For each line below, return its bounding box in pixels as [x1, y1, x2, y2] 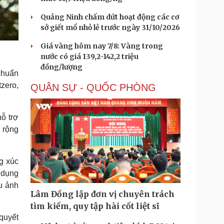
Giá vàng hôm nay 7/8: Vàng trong [40, 41, 163, 50]
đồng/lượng [40, 62, 82, 71]
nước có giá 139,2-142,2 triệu [40, 52, 138, 61]
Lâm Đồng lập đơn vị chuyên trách [30, 189, 174, 199]
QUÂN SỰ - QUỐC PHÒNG [30, 82, 156, 93]
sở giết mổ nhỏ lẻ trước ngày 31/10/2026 [40, 23, 180, 32]
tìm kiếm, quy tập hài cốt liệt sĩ [30, 201, 159, 211]
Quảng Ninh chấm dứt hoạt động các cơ [40, 12, 179, 21]
